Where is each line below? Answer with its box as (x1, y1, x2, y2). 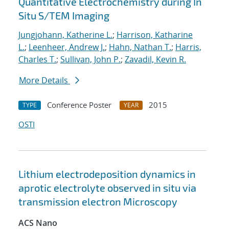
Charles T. (18, 54, 56, 65)
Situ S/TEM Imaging (18, 9, 109, 22)
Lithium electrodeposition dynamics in (18, 168, 196, 180)
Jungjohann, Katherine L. (18, 29, 112, 41)
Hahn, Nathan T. (109, 41, 171, 53)
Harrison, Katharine (117, 29, 193, 41)
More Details (19, 75, 70, 86)
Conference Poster (47, 100, 111, 110)
